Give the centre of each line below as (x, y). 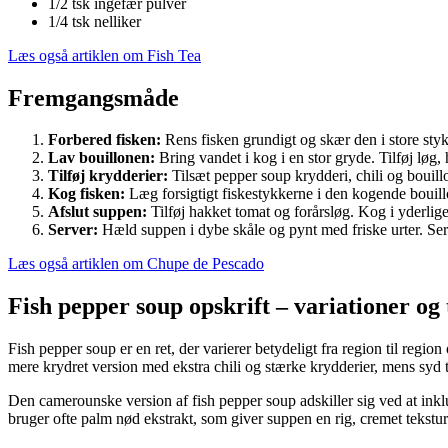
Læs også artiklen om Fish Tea (104, 55)
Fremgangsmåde (93, 97)
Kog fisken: (86, 194)
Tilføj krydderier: (108, 176)
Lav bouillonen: (101, 158)
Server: (73, 230)
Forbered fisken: (104, 140)
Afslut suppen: (97, 212)
